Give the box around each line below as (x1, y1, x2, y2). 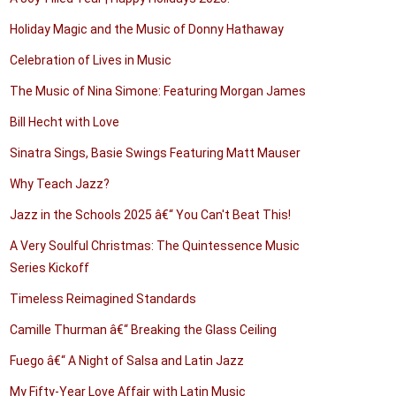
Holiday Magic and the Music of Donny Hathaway (10, 22, 284, 36)
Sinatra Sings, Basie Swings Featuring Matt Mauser (10, 146, 301, 160)
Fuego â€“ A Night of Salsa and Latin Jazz (10, 354, 244, 368)
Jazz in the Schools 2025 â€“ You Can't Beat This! (10, 208, 291, 222)
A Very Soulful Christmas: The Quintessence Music (10, 239, 300, 253)
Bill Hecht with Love (10, 115, 119, 129)
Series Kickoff (10, 261, 89, 275)
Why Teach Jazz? (10, 177, 110, 191)
